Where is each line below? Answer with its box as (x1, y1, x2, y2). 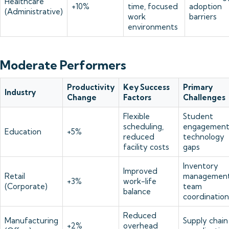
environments (128, 22, 178, 32)
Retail (5, 171, 25, 181)
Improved (123, 166, 157, 176)
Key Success (123, 82, 170, 92)
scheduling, (123, 122, 164, 131)
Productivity (67, 82, 114, 92)
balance (123, 187, 151, 196)
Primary (183, 82, 213, 92)
